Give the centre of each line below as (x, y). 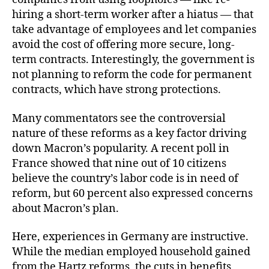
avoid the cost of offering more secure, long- (123, 45)
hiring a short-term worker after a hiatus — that (133, 15)
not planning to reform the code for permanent (132, 75)
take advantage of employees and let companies (134, 30)
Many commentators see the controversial (119, 118)
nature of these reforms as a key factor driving (129, 133)
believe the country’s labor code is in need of (125, 178)
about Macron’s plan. (65, 208)
